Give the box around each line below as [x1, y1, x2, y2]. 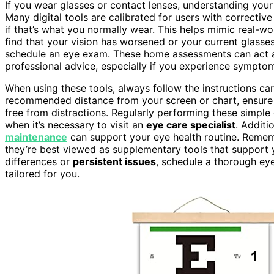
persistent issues [73, 155, 156, 168]
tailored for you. [5, 167, 80, 180]
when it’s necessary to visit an [5, 118, 146, 131]
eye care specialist [146, 118, 235, 131]
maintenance [5, 130, 67, 143]
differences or [5, 155, 73, 168]
